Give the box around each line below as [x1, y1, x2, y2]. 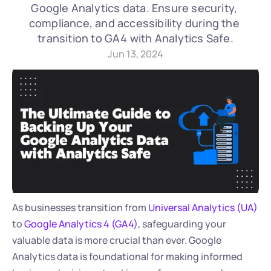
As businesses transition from [12, 201, 148, 214]
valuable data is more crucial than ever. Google [12, 233, 221, 247]
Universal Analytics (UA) [148, 201, 258, 214]
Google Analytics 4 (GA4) [24, 217, 138, 230]
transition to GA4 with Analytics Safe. [38, 31, 233, 45]
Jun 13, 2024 [108, 47, 163, 60]
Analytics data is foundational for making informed [12, 250, 243, 263]
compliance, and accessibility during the [28, 16, 240, 30]
